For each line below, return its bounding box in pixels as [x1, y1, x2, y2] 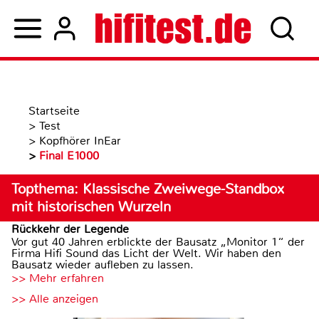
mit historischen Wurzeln [11, 198, 171, 216]
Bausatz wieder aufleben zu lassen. [11, 257, 194, 272]
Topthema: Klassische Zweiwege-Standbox [11, 180, 284, 198]
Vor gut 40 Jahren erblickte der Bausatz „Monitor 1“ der [11, 234, 305, 249]
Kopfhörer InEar [39, 133, 121, 148]
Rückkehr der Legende [11, 221, 129, 236]
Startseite [28, 103, 80, 118]
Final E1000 [39, 148, 99, 163]
